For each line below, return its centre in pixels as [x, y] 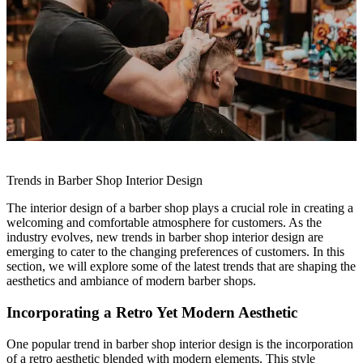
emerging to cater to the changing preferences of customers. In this [175, 252]
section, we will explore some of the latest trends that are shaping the [181, 267]
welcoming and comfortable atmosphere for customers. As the [164, 223]
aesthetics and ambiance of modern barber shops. [131, 281]
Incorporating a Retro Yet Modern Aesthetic [152, 313]
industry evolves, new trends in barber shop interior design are [165, 237]
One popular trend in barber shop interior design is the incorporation [180, 344]
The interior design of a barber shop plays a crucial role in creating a [180, 208]
